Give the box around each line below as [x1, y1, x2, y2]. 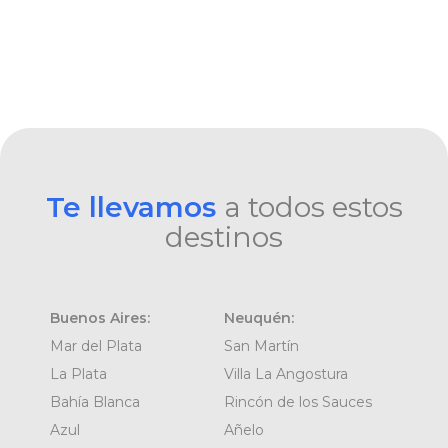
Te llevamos [45, 189, 224, 224]
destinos [165, 219, 283, 254]
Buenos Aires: [50, 308, 150, 327]
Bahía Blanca [50, 392, 140, 411]
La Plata [50, 364, 107, 383]
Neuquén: [224, 308, 294, 327]
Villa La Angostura [224, 364, 348, 383]
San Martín [224, 336, 299, 355]
